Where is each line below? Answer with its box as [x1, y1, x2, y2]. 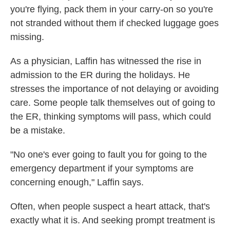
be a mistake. [10, 125, 65, 136]
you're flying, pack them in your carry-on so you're [10, 4, 213, 14]
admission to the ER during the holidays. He [10, 70, 190, 80]
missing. [10, 32, 44, 42]
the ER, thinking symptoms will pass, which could [10, 111, 211, 122]
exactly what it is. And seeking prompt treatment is [10, 215, 215, 225]
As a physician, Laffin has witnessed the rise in [10, 56, 201, 66]
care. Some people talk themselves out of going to [10, 98, 215, 108]
